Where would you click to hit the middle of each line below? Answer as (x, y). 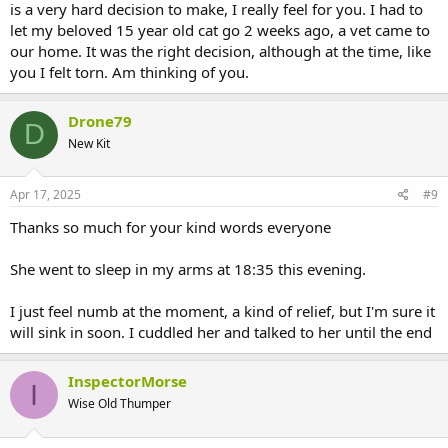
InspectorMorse (127, 381)
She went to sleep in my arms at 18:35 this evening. (188, 269)
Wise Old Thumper (119, 404)
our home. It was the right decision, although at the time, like (220, 50)
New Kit (89, 143)
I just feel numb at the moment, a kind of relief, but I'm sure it (222, 311)
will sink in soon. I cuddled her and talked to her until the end (221, 332)
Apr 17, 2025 (45, 195)
